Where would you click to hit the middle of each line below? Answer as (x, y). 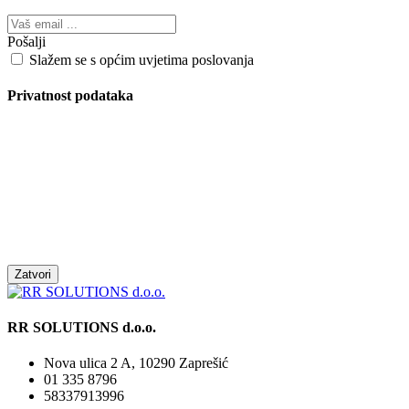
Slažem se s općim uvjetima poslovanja (142, 60)
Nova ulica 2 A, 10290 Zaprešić (136, 363)
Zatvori (33, 274)
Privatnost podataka (70, 96)
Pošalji (26, 42)
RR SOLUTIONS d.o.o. (82, 327)
